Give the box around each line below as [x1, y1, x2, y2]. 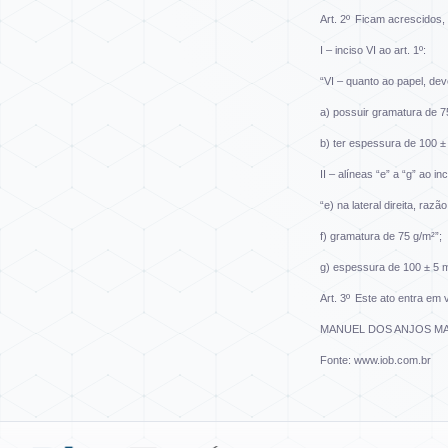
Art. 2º [320, 13, 350, 25]
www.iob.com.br [354, 354, 431, 366]
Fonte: [320, 354, 354, 366]
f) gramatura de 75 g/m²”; [320, 230, 442, 242]
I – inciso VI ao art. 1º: [320, 44, 426, 56]
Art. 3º [320, 292, 350, 304]
